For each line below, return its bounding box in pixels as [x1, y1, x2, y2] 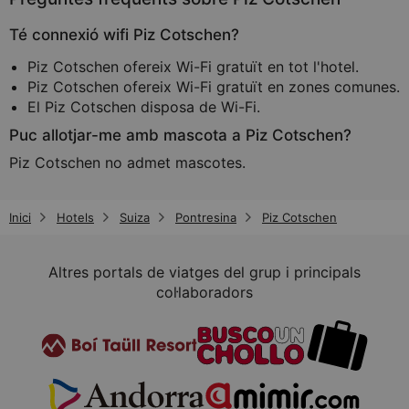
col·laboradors [156, 283, 253, 302]
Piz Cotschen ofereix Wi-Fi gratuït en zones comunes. [27, 78, 400, 96]
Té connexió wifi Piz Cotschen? [9, 26, 239, 44]
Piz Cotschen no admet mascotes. [9, 153, 246, 172]
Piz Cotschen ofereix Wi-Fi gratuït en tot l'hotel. [27, 58, 359, 76]
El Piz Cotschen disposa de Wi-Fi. [27, 98, 260, 116]
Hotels [57, 210, 94, 225]
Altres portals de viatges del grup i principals [48, 263, 361, 282]
